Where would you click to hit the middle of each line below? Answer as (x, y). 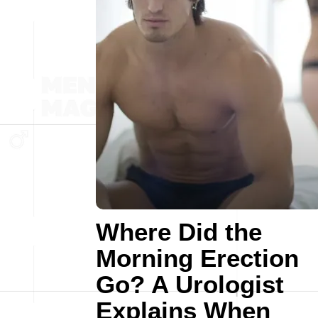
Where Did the (179, 232)
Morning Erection (197, 258)
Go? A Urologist (190, 284)
